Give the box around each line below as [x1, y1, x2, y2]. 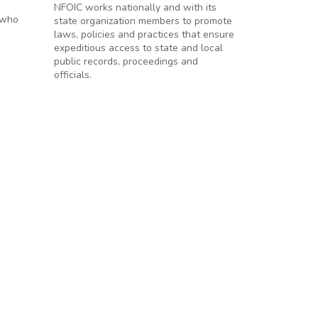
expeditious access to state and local [54, 41, 223, 55]
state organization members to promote [54, 14, 232, 28]
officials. [54, 68, 92, 82]
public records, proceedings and [54, 55, 198, 68]
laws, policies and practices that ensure [54, 28, 234, 41]
